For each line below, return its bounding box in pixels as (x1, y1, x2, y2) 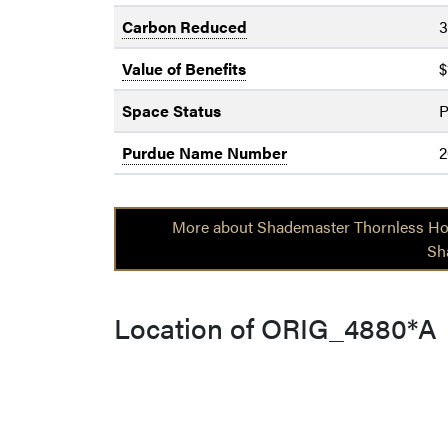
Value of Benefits (122, 56, 246, 80)
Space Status (122, 98, 221, 122)
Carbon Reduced (122, 14, 247, 38)
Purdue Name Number (122, 140, 287, 164)
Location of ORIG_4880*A (114, 306, 437, 347)
